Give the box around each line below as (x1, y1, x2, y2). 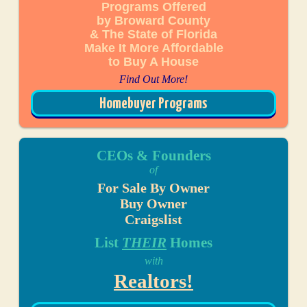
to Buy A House (108, 53, 199, 69)
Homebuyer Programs (99, 96, 208, 112)
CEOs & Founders (96, 147, 211, 164)
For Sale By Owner (97, 180, 210, 195)
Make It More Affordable (84, 40, 223, 55)
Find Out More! (119, 73, 188, 85)
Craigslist (125, 211, 182, 227)
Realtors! (114, 269, 193, 292)
